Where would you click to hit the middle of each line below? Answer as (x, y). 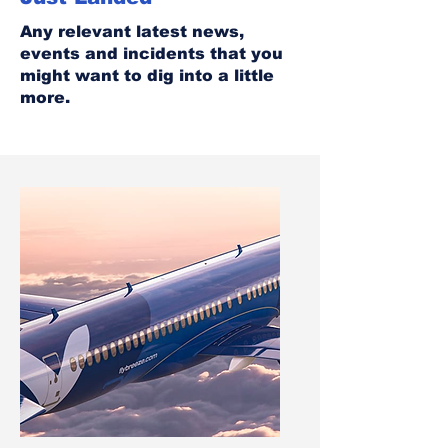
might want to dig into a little (147, 75)
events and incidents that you (151, 53)
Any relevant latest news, (132, 31)
